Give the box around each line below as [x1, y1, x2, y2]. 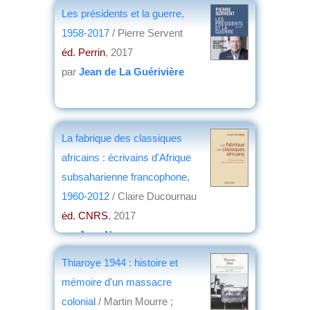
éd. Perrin [62, 46, 105, 58]
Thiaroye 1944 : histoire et [62, 256, 178, 268]
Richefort [62, 18, 102, 30]
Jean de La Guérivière [79, 65, 184, 77]
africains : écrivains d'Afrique [62, 151, 191, 163]
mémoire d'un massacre [62, 275, 172, 288]
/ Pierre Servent [112, 26, 183, 39]
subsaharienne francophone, [62, 170, 190, 183]
